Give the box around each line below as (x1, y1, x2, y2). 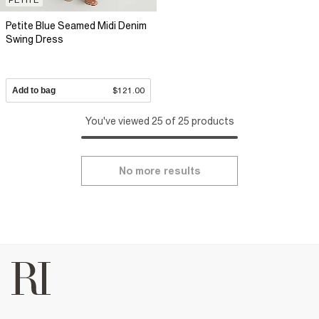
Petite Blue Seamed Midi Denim (6, 19, 147, 31)
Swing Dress (6, 33, 63, 45)
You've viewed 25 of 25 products (85, 115, 234, 127)
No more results (118, 164, 201, 177)
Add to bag (12, 85, 56, 95)
